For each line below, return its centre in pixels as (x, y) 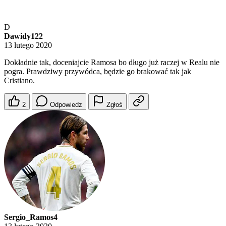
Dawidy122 (23, 36)
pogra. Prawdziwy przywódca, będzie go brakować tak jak (98, 72)
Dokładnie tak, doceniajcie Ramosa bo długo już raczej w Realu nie (112, 63)
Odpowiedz (66, 105)
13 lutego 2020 (28, 45)
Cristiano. (19, 81)
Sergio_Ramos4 (31, 217)
